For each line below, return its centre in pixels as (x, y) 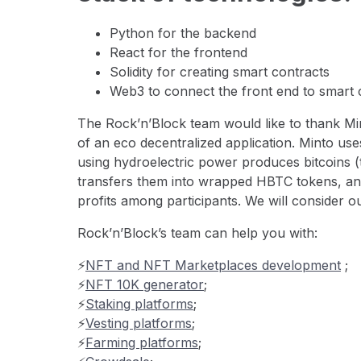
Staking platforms (139, 304)
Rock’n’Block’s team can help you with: (197, 233)
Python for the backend (183, 33)
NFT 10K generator (145, 285)
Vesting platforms (139, 324)
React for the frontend (178, 53)
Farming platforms (142, 343)
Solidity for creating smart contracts (220, 72)
